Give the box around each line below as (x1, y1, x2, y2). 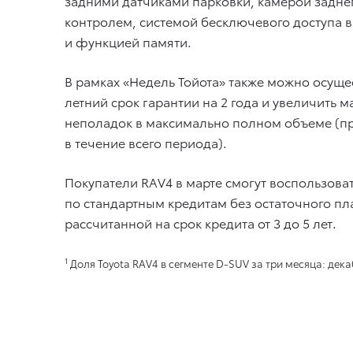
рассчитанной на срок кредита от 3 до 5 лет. (65, 213, 336, 232)
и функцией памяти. (65, 32, 191, 50)
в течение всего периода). (65, 132, 227, 151)
